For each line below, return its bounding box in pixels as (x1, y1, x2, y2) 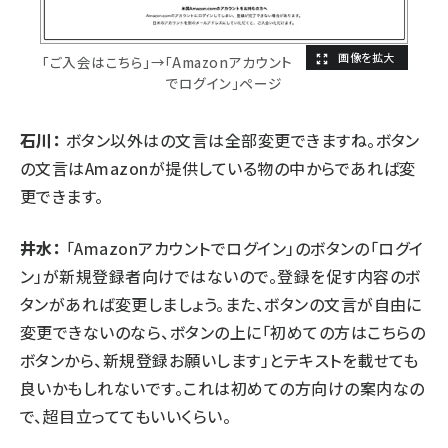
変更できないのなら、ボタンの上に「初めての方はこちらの (20, 320, 426, 345)
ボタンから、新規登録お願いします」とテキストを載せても (20, 348, 419, 373)
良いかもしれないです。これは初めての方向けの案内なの (20, 376, 425, 401)
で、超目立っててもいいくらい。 (20, 404, 232, 429)
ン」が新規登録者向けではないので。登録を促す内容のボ (20, 264, 421, 289)
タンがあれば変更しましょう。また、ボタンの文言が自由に (20, 292, 422, 317)
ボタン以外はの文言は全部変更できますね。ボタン (61, 128, 420, 153)
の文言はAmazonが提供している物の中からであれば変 (20, 156, 416, 181)
